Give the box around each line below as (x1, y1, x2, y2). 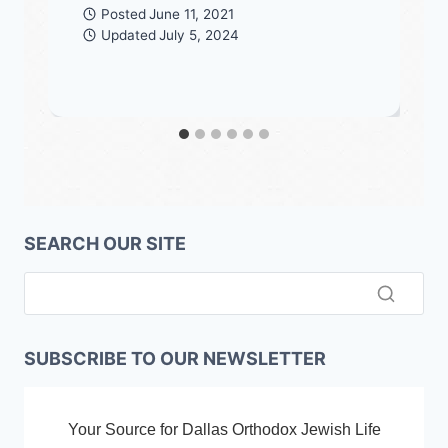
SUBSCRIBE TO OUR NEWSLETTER (24, 347, 326, 369)
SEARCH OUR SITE (24, 233, 186, 255)
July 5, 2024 (158, 26, 239, 43)
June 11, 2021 (148, 5, 234, 22)
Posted (100, 5, 146, 22)
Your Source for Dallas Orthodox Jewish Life (67, 420, 381, 438)
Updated (100, 26, 156, 43)
